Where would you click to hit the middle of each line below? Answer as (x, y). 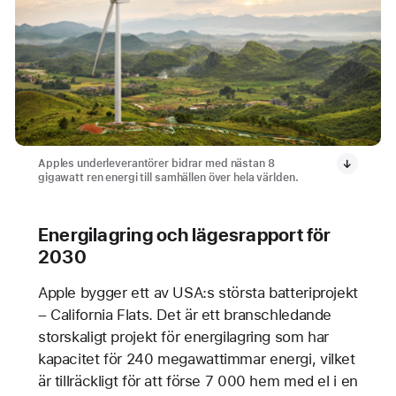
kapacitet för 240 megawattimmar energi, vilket (196, 358)
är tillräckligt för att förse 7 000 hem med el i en (198, 381)
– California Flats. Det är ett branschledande (185, 314)
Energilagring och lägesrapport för (184, 234)
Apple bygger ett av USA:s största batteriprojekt (198, 292)
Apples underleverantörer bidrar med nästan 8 (156, 163)
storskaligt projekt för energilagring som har (183, 336)
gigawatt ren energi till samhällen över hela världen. (168, 177)
